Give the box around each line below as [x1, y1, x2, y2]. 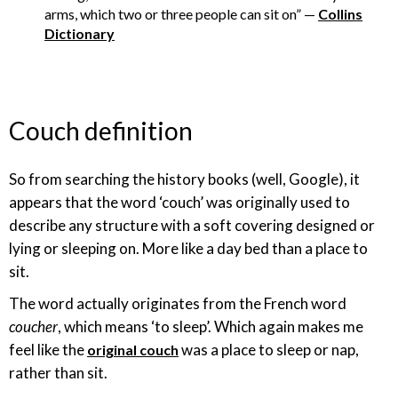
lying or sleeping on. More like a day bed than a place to [9, 239, 368, 258]
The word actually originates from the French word [9, 294, 346, 313]
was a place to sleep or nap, [179, 340, 359, 359]
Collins [318, 5, 362, 22]
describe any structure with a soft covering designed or [9, 216, 375, 235]
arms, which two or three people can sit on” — [44, 5, 318, 22]
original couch [87, 341, 179, 358]
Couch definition [9, 115, 193, 146]
